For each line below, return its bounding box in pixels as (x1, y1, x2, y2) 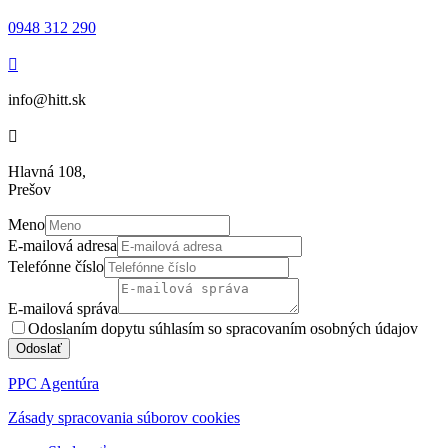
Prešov (8, 180, 51, 198)
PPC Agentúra (8, 374, 99, 392)
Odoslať (16, 340, 62, 356)
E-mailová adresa (8, 236, 117, 254)
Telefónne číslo (8, 257, 104, 275)
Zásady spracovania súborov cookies (8, 408, 240, 426)
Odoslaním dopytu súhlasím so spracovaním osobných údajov (28, 319, 418, 337)
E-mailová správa (8, 299, 118, 317)
